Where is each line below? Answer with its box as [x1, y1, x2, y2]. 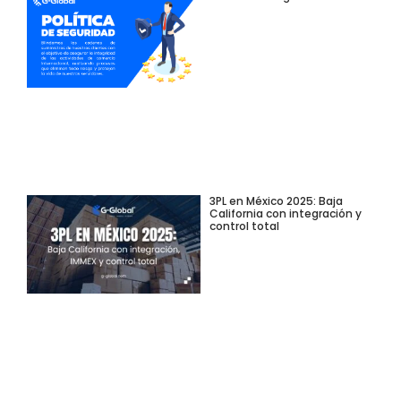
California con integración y [209, 206, 362, 222]
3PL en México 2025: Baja [209, 193, 343, 209]
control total [209, 218, 279, 235]
